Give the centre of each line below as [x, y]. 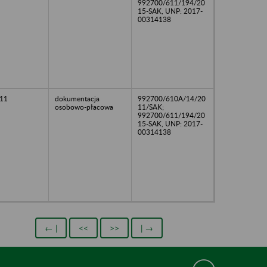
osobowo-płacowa [84, 107]
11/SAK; [151, 107]
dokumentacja [77, 98]
